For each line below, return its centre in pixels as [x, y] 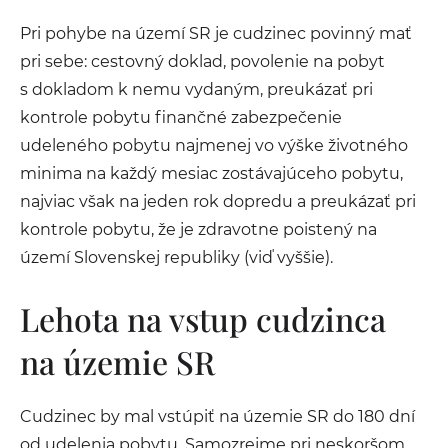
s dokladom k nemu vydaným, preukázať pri [196, 89]
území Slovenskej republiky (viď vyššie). [178, 257]
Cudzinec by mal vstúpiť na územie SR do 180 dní [217, 416]
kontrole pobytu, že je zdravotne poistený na [198, 229]
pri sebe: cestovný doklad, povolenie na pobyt [202, 61]
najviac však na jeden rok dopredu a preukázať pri [218, 201]
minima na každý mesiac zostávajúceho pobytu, [211, 173]
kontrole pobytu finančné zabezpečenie [181, 117]
